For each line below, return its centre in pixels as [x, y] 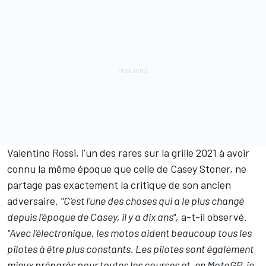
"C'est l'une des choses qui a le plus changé [152, 200]
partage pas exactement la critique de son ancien [119, 184]
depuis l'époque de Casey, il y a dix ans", [93, 216]
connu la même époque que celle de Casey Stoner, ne [127, 168]
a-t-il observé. [213, 216]
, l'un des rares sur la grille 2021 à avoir [163, 152]
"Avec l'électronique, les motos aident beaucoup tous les [129, 232]
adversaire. [34, 200]
